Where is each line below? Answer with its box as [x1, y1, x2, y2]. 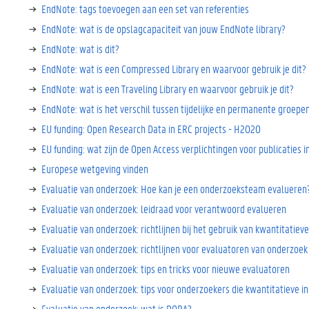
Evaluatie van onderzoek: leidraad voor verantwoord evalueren [41, 201, 286, 216]
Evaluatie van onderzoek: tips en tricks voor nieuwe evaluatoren [41, 261, 290, 276]
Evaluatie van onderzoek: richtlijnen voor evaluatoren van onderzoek [41, 241, 308, 256]
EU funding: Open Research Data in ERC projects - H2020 [41, 121, 261, 136]
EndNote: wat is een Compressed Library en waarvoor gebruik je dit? [41, 61, 306, 76]
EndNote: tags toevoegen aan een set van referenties [41, 1, 249, 16]
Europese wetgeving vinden [41, 161, 148, 176]
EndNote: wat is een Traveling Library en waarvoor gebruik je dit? [41, 81, 294, 96]
